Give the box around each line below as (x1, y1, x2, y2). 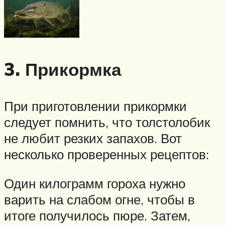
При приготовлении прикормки (4, 98, 187, 115)
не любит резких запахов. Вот (4, 130, 182, 147)
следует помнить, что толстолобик (4, 114, 210, 131)
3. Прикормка (4, 58, 121, 81)
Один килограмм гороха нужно (4, 175, 185, 191)
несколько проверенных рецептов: (4, 146, 209, 163)
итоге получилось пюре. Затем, (4, 207, 190, 223)
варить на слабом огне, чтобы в (4, 191, 195, 207)
